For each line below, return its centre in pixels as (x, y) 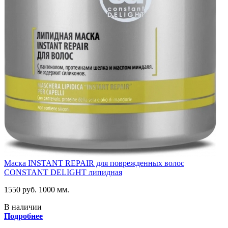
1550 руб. (20, 189)
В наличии (23, 207)
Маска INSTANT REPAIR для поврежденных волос (94, 163)
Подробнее (23, 216)
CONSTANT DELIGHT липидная (63, 172)
